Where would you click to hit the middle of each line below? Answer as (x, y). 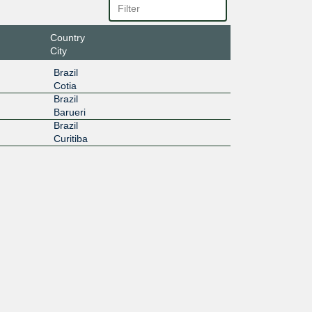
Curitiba (70, 138)
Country (67, 37)
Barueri (69, 112)
